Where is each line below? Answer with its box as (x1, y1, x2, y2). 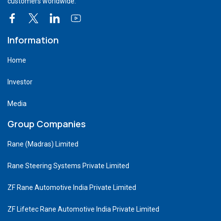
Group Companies (7, 117, 86, 130)
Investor (7, 77, 33, 86)
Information (7, 34, 59, 46)
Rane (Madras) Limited (7, 140, 78, 148)
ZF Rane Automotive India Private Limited (7, 183, 136, 191)
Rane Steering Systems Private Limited (7, 161, 129, 170)
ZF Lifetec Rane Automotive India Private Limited (7, 205, 159, 213)
